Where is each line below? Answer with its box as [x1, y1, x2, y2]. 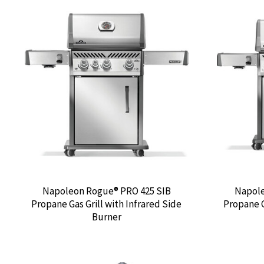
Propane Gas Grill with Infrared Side [31, 197, 182, 211]
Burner [91, 210, 121, 224]
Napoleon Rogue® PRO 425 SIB [42, 184, 171, 198]
